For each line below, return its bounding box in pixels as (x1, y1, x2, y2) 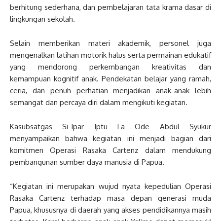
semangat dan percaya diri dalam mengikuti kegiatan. (10, 98, 187, 108)
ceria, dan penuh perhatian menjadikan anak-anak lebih (10, 86, 211, 96)
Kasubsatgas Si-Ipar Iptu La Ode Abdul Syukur (10, 122, 211, 132)
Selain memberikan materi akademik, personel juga (10, 38, 211, 48)
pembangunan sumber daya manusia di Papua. (10, 157, 164, 167)
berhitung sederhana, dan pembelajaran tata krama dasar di (10, 2, 211, 12)
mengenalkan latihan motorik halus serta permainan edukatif (10, 50, 211, 60)
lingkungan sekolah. (10, 14, 75, 24)
